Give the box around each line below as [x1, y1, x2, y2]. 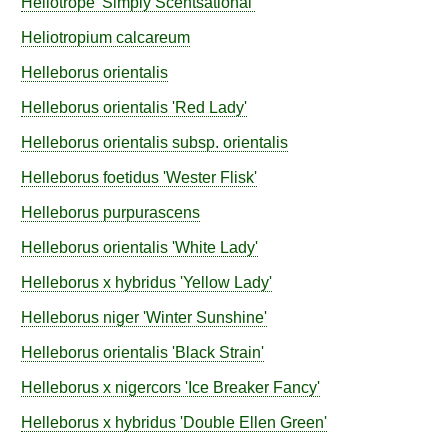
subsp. [168, 133, 223, 152]
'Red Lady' [168, 98, 247, 117]
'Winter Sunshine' [139, 308, 267, 327]
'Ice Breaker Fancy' [181, 378, 320, 397]
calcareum [116, 28, 190, 47]
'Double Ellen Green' [176, 413, 327, 432]
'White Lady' [168, 238, 258, 257]
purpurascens [103, 203, 200, 222]
